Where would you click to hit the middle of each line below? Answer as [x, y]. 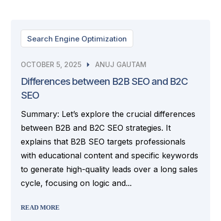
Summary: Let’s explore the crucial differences [108, 114]
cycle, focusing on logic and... [76, 183]
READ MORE [40, 207]
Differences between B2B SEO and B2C [105, 81]
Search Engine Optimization [77, 39]
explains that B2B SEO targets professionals [103, 142]
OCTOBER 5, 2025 [51, 64]
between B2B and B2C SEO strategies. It [96, 128]
